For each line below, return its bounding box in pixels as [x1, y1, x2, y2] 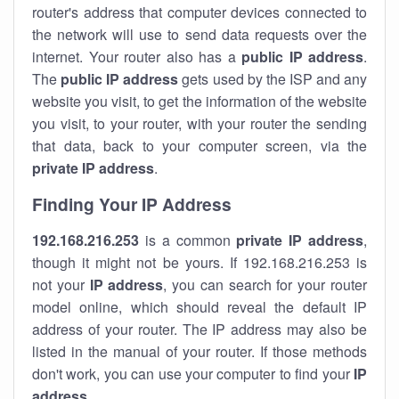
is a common [139, 230, 237, 250]
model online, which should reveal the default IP [32, 297, 367, 317]
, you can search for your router [163, 274, 368, 295]
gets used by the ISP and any [178, 69, 368, 89]
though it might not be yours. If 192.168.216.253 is [32, 252, 367, 273]
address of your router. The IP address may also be [32, 319, 367, 339]
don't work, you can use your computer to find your [32, 363, 354, 384]
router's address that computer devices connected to [32, 2, 367, 22]
